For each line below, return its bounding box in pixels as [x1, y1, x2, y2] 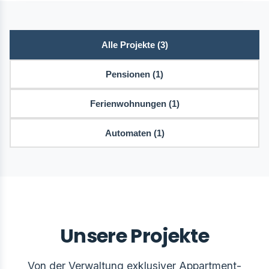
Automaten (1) [104, 128, 165, 138]
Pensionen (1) [106, 69, 163, 79]
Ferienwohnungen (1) [89, 98, 180, 109]
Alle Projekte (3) [101, 40, 168, 50]
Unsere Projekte [59, 222, 210, 249]
